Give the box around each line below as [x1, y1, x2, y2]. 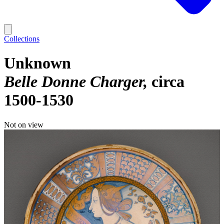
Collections [4, 34, 39, 43]
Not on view [4, 120, 43, 129]
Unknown [4, 54, 71, 72]
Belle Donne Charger [4, 72, 143, 91]
